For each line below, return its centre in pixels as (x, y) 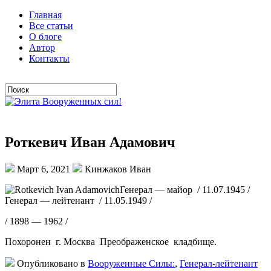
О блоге (45, 37)
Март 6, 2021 (44, 169)
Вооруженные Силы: (131, 263)
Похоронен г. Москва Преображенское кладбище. (111, 241)
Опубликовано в (51, 263)
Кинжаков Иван (117, 169)
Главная (45, 15)
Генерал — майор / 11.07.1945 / (185, 189)
